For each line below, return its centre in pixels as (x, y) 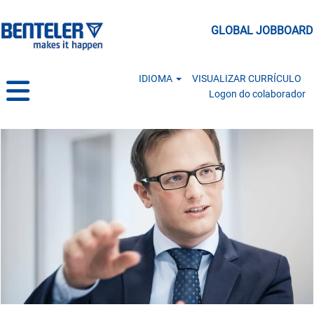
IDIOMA (156, 78)
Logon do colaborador (257, 94)
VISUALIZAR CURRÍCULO (247, 78)
